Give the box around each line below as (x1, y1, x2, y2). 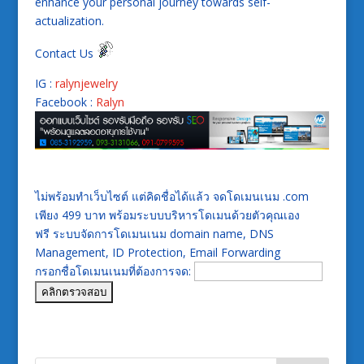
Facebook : (34, 94, 96, 110)
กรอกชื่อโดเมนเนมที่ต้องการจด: (34, 262, 194, 279)
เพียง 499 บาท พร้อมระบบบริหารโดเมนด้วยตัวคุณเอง (34, 206, 300, 223)
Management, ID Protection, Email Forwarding (34, 244, 280, 260)
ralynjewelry (54, 76, 118, 92)
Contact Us (34, 45, 97, 62)
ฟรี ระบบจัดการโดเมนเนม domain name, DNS (34, 225, 274, 241)
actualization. (34, 13, 104, 29)
